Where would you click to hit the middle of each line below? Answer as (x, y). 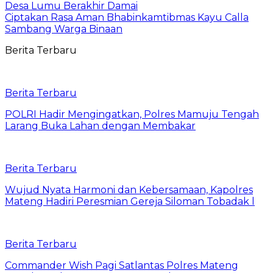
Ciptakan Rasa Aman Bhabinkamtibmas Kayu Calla (127, 17)
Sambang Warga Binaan (64, 29)
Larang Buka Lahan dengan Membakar (100, 126)
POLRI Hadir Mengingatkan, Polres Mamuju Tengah (132, 114)
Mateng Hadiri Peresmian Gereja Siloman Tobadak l (130, 201)
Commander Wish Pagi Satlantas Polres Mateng (122, 265)
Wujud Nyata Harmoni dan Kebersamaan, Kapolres (129, 190)
